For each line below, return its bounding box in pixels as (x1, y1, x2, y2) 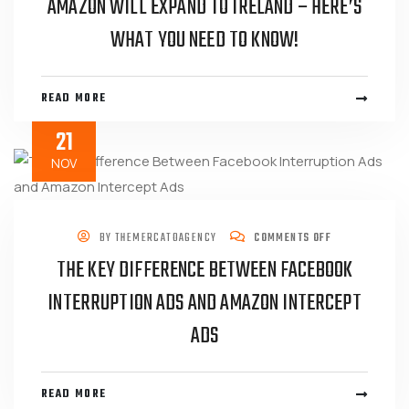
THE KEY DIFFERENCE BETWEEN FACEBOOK (56, 253, 353, 288)
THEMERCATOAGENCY (115, 228, 217, 247)
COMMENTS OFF (250, 228, 332, 247)
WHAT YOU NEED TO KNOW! (110, 23, 299, 58)
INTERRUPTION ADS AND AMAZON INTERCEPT (47, 286, 362, 321)
